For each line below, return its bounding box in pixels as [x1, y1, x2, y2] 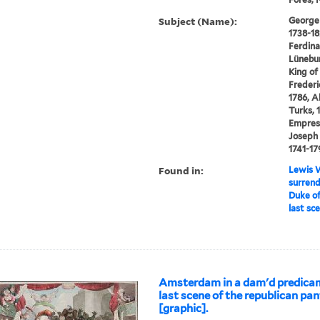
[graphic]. [159, 302, 209, 316]
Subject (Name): [159, 14, 238, 29]
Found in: [159, 164, 204, 178]
